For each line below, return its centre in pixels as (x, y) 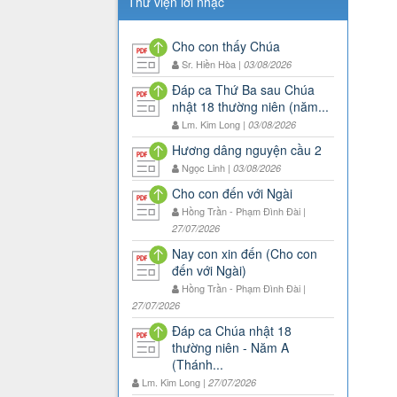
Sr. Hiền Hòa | (213, 64)
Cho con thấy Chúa (226, 47)
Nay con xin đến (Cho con (245, 254)
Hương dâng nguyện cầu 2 (247, 150)
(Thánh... (198, 365)
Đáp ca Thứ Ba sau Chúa (243, 90)
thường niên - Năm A (230, 348)
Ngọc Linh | (207, 168)
